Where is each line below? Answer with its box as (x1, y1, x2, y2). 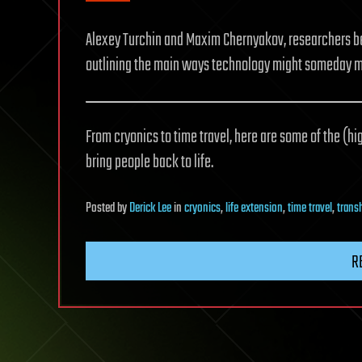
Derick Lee (129, 198, 171, 219)
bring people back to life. (86, 149, 213, 176)
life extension (225, 198, 283, 219)
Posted (86, 198, 117, 219)
